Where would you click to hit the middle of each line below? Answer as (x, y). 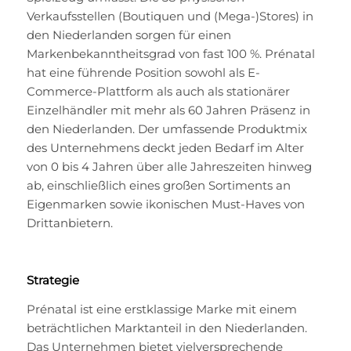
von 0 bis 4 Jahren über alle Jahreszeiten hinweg (169, 166)
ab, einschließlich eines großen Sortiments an (158, 185)
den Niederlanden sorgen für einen (128, 34)
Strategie (52, 280)
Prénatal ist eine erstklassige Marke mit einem (161, 309)
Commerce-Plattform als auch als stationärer (158, 91)
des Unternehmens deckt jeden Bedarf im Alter (165, 147)
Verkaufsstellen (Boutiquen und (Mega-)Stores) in (170, 16)
